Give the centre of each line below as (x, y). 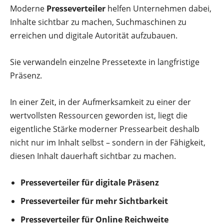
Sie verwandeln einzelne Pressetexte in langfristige (105, 62)
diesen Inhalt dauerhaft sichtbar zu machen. (93, 156)
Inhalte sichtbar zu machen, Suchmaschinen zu (98, 22)
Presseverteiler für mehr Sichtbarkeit (94, 201)
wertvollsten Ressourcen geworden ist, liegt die (99, 115)
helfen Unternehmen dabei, (158, 8)
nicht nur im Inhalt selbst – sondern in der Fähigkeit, (108, 142)
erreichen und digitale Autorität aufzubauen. (94, 35)
